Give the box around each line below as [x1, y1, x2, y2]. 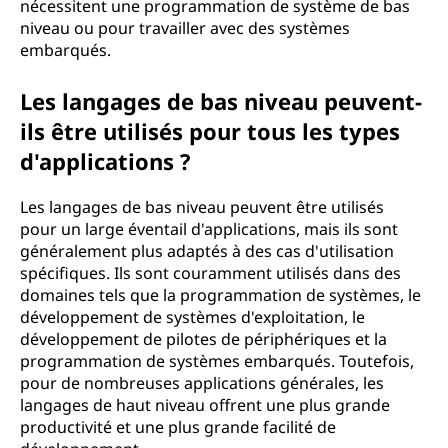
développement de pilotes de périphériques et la [20, 328, 387, 350]
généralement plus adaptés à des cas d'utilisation [20, 240, 394, 262]
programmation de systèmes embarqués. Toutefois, [20, 350, 414, 372]
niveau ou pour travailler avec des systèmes [20, 17, 350, 39]
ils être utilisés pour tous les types [20, 116, 400, 146]
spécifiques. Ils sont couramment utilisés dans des [20, 262, 401, 284]
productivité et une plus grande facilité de [20, 416, 336, 438]
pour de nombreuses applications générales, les [20, 372, 384, 394]
